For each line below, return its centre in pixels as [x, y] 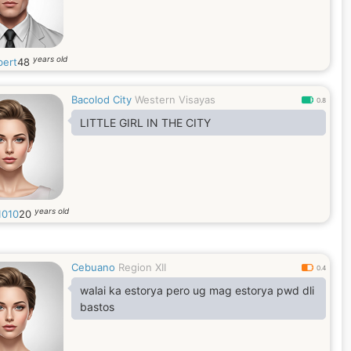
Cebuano [93, 267]
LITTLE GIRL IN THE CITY [145, 123]
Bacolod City [101, 100]
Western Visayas [175, 100]
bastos [97, 307]
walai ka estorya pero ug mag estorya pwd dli [197, 290]
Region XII [142, 267]
